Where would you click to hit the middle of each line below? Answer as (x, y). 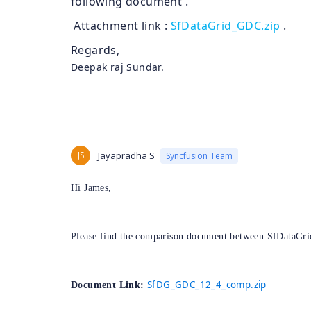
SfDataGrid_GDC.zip (225, 26)
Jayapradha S (126, 155)
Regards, (95, 50)
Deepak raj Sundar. (118, 67)
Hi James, (91, 188)
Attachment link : (121, 26)
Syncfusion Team (199, 155)
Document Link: (109, 285)
